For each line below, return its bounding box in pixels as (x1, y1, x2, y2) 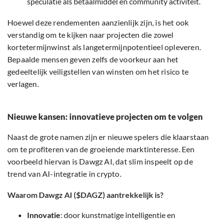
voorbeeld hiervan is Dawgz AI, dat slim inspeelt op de (7, 157, 193, 166)
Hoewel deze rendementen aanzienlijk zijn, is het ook (7, 18, 189, 27)
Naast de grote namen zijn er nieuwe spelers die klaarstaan (7, 132, 209, 142)
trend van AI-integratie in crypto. (7, 169, 121, 179)
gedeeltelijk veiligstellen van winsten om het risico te (7, 67, 189, 77)
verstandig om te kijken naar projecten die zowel (7, 30, 174, 40)
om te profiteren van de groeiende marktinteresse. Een (7, 144, 195, 154)
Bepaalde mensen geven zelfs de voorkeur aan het (7, 55, 179, 64)
